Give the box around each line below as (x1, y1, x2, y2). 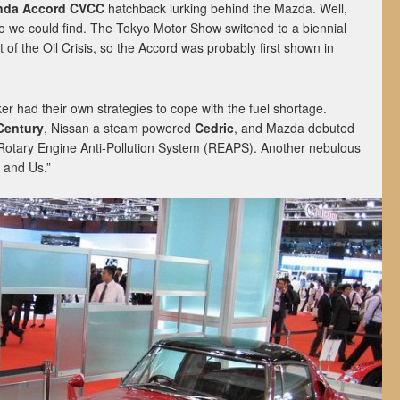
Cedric (195, 119, 234, 137)
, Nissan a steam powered (44, 119, 195, 137)
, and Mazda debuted (234, 119, 354, 137)
